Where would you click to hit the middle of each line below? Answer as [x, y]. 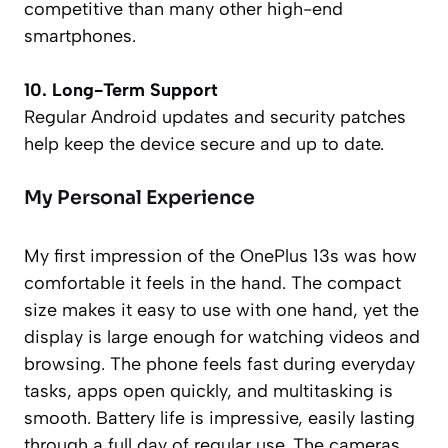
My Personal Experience [139, 197]
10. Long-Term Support [121, 89]
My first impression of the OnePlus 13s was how [220, 255]
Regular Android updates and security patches [215, 116]
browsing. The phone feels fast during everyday [219, 363]
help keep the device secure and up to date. [204, 143]
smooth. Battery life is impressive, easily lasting [219, 417]
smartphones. [80, 35]
